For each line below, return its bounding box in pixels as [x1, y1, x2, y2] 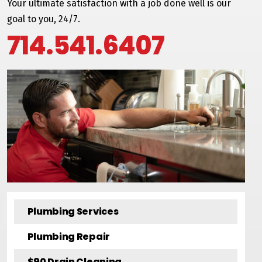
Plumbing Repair [27, 230, 110, 243]
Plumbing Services [27, 205, 119, 219]
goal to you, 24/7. [6, 13, 80, 25]
